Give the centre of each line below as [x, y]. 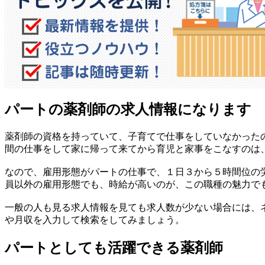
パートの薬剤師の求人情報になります [128, 109]
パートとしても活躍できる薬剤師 [114, 248]
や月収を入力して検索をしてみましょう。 [95, 219]
